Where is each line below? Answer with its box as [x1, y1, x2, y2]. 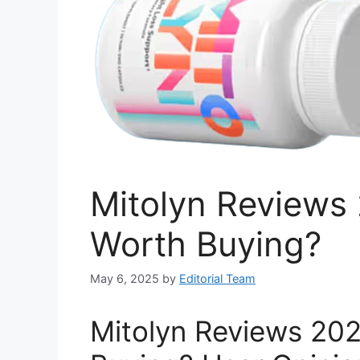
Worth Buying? [90, 223, 321, 264]
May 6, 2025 [90, 272, 159, 286]
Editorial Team [179, 272, 256, 286]
